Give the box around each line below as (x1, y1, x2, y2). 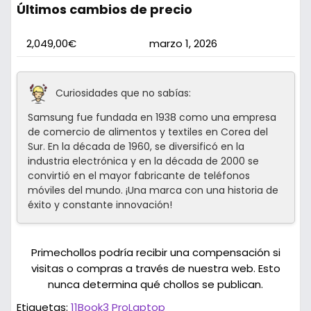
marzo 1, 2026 (149, 36, 217, 51)
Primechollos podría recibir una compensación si (31, 245, 280, 260)
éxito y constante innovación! (27, 198, 172, 212)
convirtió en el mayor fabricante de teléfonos (27, 169, 250, 183)
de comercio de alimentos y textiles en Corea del (27, 125, 268, 140)
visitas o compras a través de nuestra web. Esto (31, 261, 280, 276)
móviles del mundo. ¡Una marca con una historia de (27, 183, 278, 198)
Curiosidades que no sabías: (55, 85, 191, 100)
